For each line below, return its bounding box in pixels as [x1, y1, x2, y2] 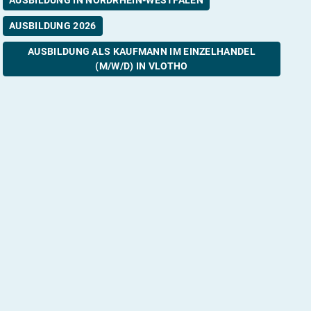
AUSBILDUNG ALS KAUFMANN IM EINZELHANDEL [28, 45, 255, 57]
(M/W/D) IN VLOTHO [95, 60, 188, 72]
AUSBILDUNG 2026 [9, 19, 96, 31]
